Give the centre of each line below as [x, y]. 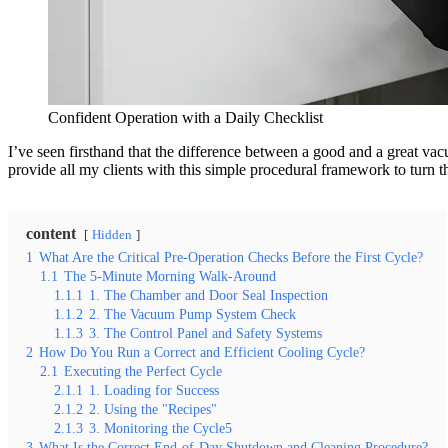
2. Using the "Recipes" [153, 408]
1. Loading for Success [154, 389]
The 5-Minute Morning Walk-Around [170, 275]
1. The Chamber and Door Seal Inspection [208, 294]
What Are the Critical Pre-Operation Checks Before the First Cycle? [231, 256]
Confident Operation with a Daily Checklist [185, 117]
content [51, 233]
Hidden [113, 234]
